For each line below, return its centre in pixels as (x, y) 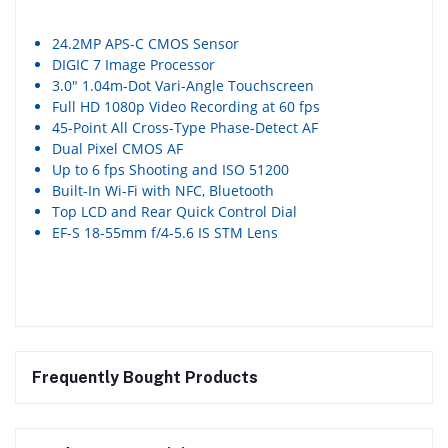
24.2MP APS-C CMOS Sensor (145, 44)
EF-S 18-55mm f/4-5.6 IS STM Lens (165, 233)
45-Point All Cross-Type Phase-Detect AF (185, 128)
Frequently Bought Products (145, 378)
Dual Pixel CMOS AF (117, 149)
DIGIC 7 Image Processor (133, 65)
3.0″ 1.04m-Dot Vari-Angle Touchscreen (183, 86)
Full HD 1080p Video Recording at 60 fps (186, 107)
